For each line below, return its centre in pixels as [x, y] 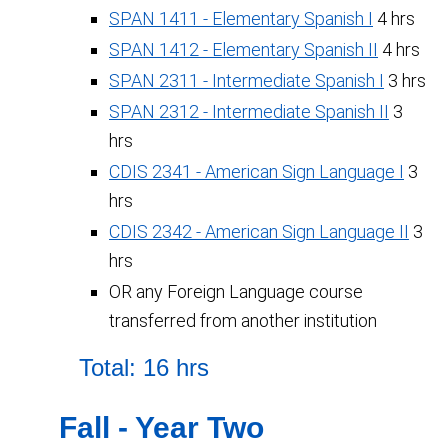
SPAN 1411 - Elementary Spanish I [241, 18]
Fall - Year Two [161, 427]
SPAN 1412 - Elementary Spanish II [243, 49]
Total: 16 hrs [144, 367]
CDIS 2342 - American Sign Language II [259, 231]
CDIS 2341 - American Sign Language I [256, 171]
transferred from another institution [243, 320]
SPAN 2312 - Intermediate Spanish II [249, 111]
